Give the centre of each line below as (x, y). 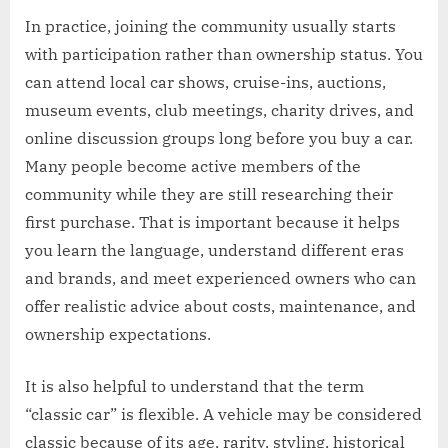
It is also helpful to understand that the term (194, 386)
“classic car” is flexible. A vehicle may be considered (223, 414)
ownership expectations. (118, 334)
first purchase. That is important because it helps (212, 222)
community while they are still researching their (209, 194)
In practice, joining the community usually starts (210, 26)
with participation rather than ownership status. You (224, 54)
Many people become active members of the (193, 166)
